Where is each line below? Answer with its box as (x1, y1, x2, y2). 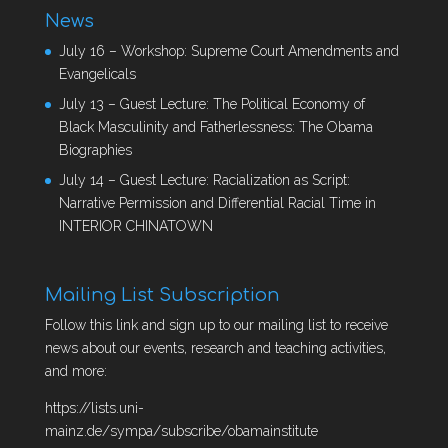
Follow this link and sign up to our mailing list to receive (44, 317, 388, 334)
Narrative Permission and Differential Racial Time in (58, 194, 376, 211)
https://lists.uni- (44, 400, 144, 417)
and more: (44, 363, 107, 380)
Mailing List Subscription (44, 285, 280, 306)
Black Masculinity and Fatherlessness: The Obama (58, 118, 373, 135)
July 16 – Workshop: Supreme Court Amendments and (58, 42, 399, 59)
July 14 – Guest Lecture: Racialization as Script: (58, 171, 350, 188)
